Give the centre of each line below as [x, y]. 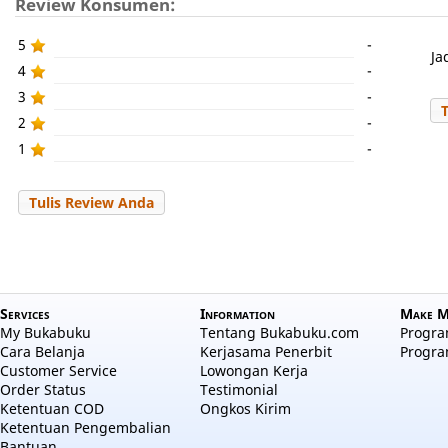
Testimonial [239, 389]
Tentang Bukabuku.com [279, 332]
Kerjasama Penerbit [266, 351]
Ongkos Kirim [245, 408]
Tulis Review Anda [91, 202]
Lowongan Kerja [254, 370]
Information [237, 313]
